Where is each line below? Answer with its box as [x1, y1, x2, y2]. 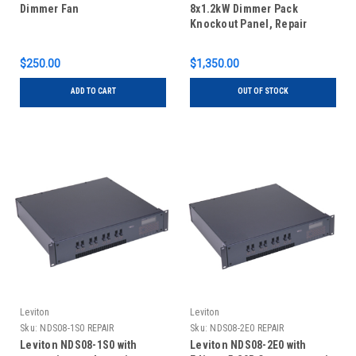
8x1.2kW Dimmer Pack [190, 2, 298, 16]
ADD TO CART [70, 87, 116, 96]
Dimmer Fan [20, 2, 79, 16]
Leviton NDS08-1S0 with [20, 339, 137, 352]
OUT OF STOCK [238, 87, 288, 96]
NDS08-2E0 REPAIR [210, 323, 284, 335]
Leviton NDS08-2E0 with [190, 339, 307, 352]
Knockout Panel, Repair [190, 17, 308, 31]
